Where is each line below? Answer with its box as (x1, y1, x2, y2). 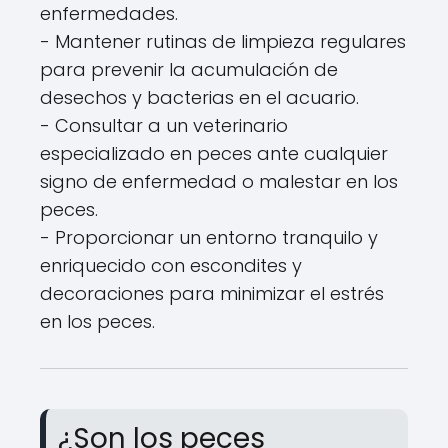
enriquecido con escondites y (40, 253, 302, 278)
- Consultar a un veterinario (40, 113, 288, 138)
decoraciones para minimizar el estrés (40, 281, 384, 306)
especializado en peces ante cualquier (40, 141, 388, 166)
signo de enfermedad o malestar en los (40, 169, 398, 194)
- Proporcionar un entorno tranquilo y (40, 225, 378, 250)
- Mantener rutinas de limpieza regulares (40, 29, 406, 54)
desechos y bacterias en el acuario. (40, 85, 359, 110)
